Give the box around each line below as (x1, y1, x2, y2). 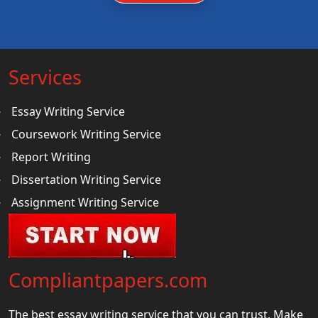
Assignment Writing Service (11, 194, 159, 210)
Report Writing (11, 148, 91, 165)
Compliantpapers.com (9, 266, 207, 293)
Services (9, 63, 82, 90)
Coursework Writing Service (11, 126, 161, 142)
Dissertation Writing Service (11, 171, 161, 187)
